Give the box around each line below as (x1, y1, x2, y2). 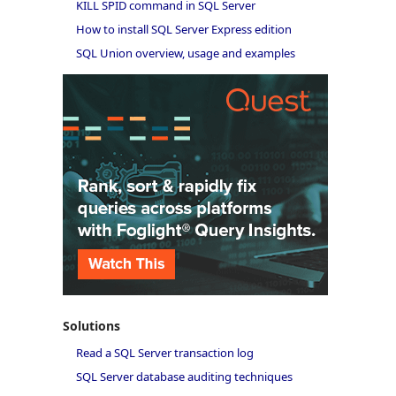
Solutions (62, 317, 120, 335)
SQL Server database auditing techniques (75, 369, 293, 385)
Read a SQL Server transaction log (75, 345, 254, 362)
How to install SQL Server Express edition (75, 21, 292, 38)
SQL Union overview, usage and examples (75, 45, 295, 62)
